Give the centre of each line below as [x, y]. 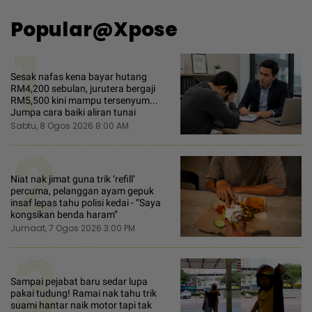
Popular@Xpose [94, 29]
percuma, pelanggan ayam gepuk [82, 190]
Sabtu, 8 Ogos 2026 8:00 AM [70, 125]
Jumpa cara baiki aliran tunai [73, 112]
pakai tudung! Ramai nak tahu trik [84, 293]
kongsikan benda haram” [64, 214]
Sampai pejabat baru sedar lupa [79, 281]
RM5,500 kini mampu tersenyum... [84, 100]
